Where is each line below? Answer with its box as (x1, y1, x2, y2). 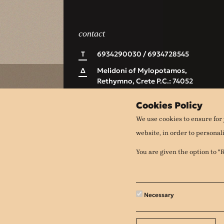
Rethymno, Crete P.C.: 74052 (97, 76, 193, 85)
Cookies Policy (136, 99, 202, 111)
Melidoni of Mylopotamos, (97, 65, 187, 75)
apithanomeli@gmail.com (97, 91, 183, 101)
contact (78, 28, 105, 38)
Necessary (142, 191, 174, 198)
